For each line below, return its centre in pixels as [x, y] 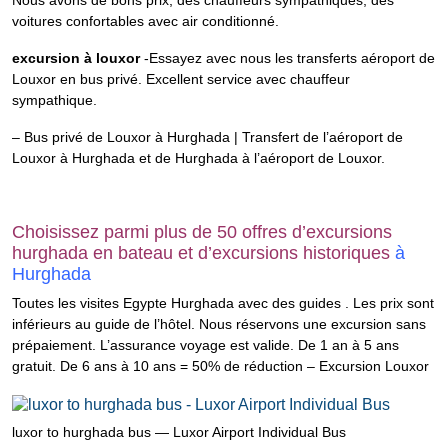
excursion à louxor [76, 58]
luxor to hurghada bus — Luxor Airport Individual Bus [179, 432]
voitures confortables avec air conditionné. [145, 21]
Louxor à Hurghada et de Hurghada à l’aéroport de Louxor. [198, 158]
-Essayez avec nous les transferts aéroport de [287, 58]
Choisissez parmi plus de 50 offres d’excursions [202, 232]
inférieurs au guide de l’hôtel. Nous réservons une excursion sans [219, 324]
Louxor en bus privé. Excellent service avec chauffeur [181, 79]
